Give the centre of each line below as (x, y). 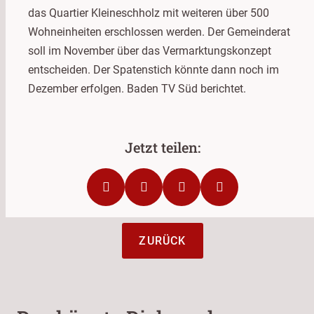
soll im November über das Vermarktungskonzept (150, 50)
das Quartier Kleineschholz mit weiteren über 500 (149, 13)
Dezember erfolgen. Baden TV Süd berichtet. (137, 88)
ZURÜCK (163, 240)
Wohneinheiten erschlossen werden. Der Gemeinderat (159, 32)
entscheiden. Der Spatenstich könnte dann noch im (153, 69)
